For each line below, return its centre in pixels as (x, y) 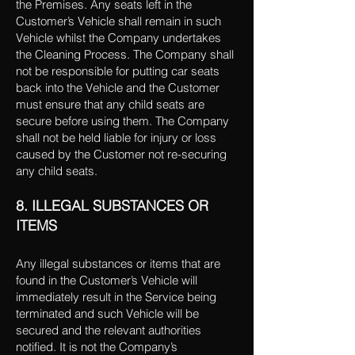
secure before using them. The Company (122, 121)
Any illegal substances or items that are (118, 263)
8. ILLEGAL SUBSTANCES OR (112, 206)
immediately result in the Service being (116, 297)
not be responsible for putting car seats (118, 71)
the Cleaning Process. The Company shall (125, 54)
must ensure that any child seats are (110, 104)
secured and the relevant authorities (109, 330)
